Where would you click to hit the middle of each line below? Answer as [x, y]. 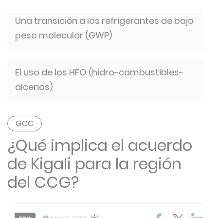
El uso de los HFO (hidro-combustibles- [99, 72]
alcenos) [34, 87]
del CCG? [43, 182]
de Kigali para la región [94, 164]
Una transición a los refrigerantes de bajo [104, 21]
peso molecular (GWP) [64, 35]
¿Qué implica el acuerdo [100, 145]
